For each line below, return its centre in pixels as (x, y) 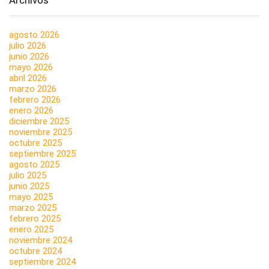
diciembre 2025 (39, 121)
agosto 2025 (34, 164)
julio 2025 (28, 175)
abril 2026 (28, 78)
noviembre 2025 (41, 132)
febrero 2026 (35, 99)
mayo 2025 (31, 197)
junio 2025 (29, 186)
